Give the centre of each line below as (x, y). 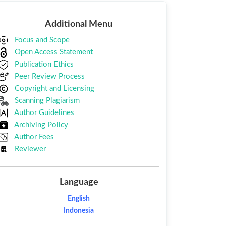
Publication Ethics (43, 65)
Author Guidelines (43, 113)
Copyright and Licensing (53, 89)
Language (79, 182)
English (79, 199)
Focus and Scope (41, 40)
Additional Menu (79, 24)
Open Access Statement (53, 52)
